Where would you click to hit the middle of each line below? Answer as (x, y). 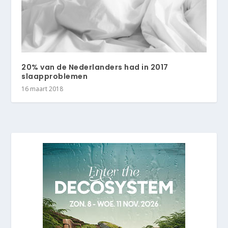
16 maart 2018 (42, 89)
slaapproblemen (55, 76)
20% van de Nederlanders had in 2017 (95, 67)
